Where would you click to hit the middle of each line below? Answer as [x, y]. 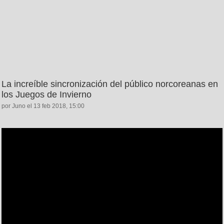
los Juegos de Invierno [46, 95]
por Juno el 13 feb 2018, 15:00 [43, 106]
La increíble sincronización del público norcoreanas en [110, 84]
